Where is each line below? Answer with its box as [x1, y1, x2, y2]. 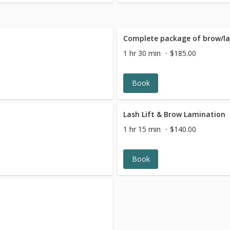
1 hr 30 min [123, 48, 161, 58]
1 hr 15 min [123, 124, 161, 134]
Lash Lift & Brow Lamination [123, 109, 226, 119]
